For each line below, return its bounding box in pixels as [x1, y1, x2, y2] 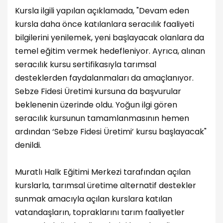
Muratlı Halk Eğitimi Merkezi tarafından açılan [15, 166, 191, 178]
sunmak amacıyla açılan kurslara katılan [15, 193, 172, 205]
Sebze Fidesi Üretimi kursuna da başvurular [15, 85, 181, 97]
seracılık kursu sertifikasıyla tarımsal [15, 58, 156, 70]
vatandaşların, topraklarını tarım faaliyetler [15, 206, 185, 218]
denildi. [15, 139, 41, 151]
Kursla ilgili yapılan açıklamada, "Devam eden [15, 4, 189, 16]
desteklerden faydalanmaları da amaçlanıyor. [15, 72, 194, 84]
